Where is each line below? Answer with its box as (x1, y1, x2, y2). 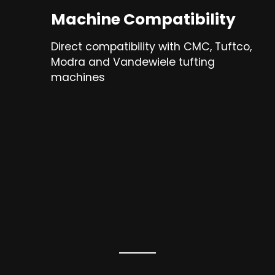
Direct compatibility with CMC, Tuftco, (51, 39, 252, 55)
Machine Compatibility (51, 9, 236, 31)
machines (51, 70, 106, 85)
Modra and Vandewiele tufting (51, 55, 215, 70)
